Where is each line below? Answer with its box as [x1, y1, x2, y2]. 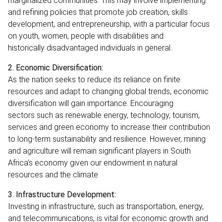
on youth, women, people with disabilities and [8, 31, 164, 41]
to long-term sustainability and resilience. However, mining [8, 134, 206, 144]
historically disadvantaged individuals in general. [8, 43, 172, 53]
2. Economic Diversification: [8, 62, 103, 72]
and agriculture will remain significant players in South [8, 146, 191, 156]
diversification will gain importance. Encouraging [8, 98, 173, 108]
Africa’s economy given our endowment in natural [8, 158, 177, 167]
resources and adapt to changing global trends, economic [8, 86, 209, 96]
